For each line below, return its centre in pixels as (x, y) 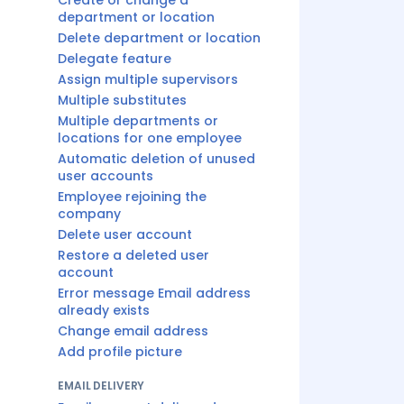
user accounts (106, 176)
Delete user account (125, 234)
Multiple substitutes (122, 100)
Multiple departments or (138, 121)
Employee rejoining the (132, 197)
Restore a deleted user (133, 255)
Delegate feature (115, 59)
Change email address (133, 331)
